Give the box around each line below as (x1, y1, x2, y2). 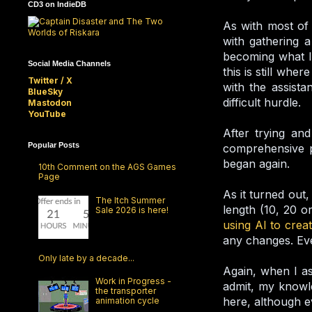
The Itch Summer (95, 194, 165, 205)
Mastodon (28, 97, 72, 108)
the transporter (95, 286, 156, 297)
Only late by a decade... (38, 253, 134, 264)
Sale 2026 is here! (95, 204, 169, 215)
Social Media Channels (28, 58, 111, 68)
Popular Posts (28, 140, 79, 149)
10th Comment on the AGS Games (38, 162, 176, 173)
